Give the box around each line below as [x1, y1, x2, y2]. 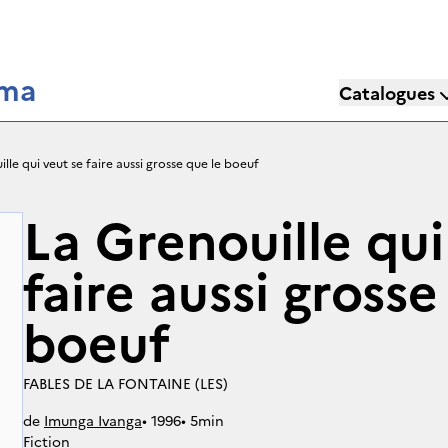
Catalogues [339, 80, 435, 105]
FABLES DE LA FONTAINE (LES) [23, 373, 228, 393]
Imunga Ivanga [44, 410, 142, 430]
